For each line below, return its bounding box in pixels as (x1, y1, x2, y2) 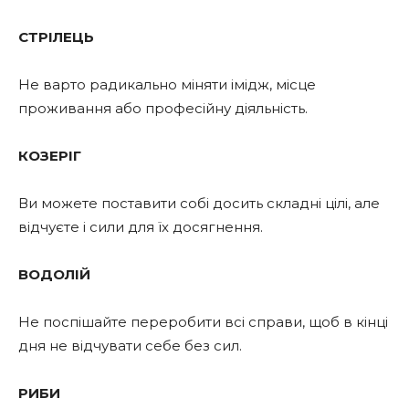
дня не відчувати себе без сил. (18, 336, 242, 354)
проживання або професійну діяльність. (18, 99, 308, 117)
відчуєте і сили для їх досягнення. (18, 217, 263, 236)
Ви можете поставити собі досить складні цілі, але (18, 194, 380, 212)
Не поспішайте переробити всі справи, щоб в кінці (18, 312, 388, 330)
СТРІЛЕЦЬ (18, 27, 94, 46)
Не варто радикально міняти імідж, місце (18, 75, 316, 93)
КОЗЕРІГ (18, 146, 81, 164)
